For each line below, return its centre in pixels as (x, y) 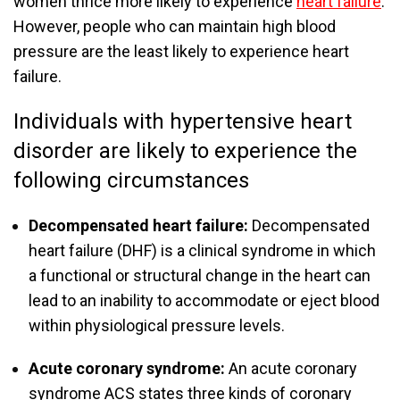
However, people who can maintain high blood (175, 27)
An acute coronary (293, 369)
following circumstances (131, 181)
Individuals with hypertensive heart (183, 122)
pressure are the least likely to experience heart (181, 52)
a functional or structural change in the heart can (200, 276)
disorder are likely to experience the (185, 151)
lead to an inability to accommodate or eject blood (204, 301)
